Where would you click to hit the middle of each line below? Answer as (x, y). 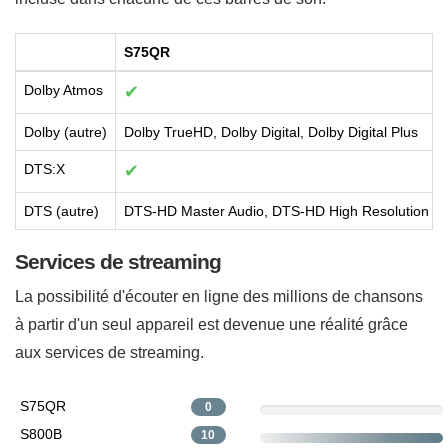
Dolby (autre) (65, 131)
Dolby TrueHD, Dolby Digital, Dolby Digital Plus (271, 131)
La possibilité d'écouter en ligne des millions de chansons (219, 296)
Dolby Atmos (63, 89)
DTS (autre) (61, 210)
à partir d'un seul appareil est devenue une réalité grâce (211, 324)
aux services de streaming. (109, 352)
